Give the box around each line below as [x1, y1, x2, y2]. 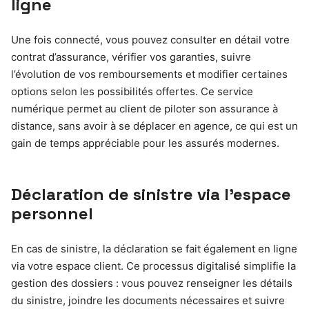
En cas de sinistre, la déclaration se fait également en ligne [11, 241, 297, 255]
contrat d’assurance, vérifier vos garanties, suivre [11, 50, 251, 63]
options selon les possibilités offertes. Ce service [11, 84, 253, 98]
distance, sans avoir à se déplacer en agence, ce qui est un [11, 119, 298, 132]
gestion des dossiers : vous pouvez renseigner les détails [11, 276, 292, 290]
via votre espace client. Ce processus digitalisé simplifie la [11, 259, 296, 272]
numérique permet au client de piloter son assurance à [11, 101, 278, 115]
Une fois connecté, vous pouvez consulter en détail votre [11, 32, 290, 46]
